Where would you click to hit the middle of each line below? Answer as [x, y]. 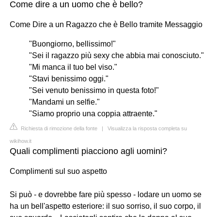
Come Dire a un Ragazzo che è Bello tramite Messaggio [106, 24]
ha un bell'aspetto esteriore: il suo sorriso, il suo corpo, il [105, 206]
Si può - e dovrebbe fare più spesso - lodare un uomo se [106, 194]
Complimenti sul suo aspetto [58, 171]
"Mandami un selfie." [64, 102]
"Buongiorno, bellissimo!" [72, 44]
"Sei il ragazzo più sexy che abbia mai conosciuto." [116, 55]
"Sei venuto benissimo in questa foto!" [94, 90]
